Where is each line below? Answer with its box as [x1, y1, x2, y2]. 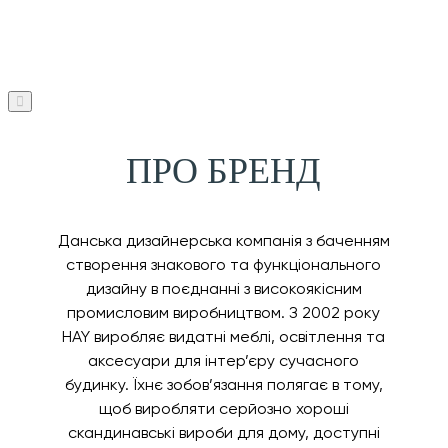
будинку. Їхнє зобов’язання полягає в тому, [64, 374, 383, 394]
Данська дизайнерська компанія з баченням [58, 230, 390, 250]
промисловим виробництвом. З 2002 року [67, 302, 381, 322]
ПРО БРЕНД [126, 150, 322, 191]
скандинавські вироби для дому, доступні [67, 422, 380, 442]
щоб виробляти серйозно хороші [98, 398, 349, 418]
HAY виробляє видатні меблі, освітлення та [62, 326, 386, 346]
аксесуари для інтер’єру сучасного [88, 350, 360, 370]
